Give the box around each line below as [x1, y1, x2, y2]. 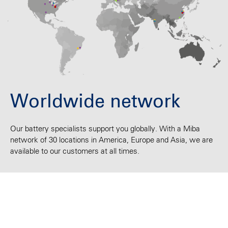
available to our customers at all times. [10, 148, 139, 156]
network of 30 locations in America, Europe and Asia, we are [10, 136, 213, 145]
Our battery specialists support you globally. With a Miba [10, 125, 200, 133]
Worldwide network [10, 93, 180, 112]
